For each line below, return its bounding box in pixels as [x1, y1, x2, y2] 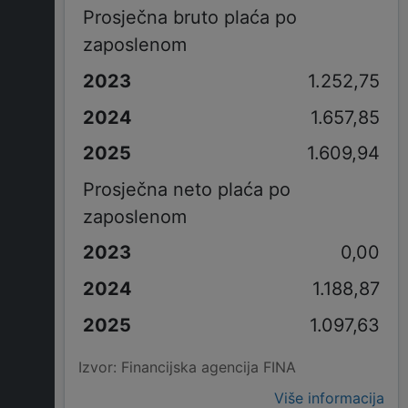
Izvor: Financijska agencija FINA [78, 358, 296, 377]
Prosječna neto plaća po [82, 178, 291, 200]
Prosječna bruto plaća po [82, 6, 297, 29]
